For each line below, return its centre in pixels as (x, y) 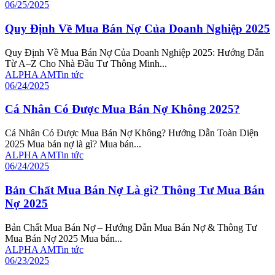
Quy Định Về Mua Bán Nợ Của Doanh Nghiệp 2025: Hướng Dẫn (134, 52)
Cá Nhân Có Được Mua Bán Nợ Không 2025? (122, 109)
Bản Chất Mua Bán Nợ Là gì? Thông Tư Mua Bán (135, 190)
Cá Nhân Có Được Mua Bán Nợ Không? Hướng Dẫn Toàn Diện (132, 133)
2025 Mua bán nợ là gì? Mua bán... (73, 144)
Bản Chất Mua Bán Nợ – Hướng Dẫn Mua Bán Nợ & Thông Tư (131, 227)
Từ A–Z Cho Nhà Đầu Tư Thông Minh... (86, 63)
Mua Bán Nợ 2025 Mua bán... (64, 238)
